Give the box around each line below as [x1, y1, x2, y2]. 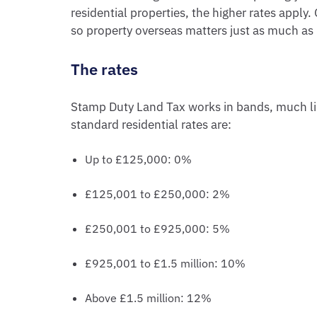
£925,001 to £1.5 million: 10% [85, 256, 246, 270]
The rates [71, 59, 138, 79]
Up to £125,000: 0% [85, 152, 192, 166]
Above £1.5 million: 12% [85, 291, 212, 305]
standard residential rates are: [71, 117, 231, 132]
